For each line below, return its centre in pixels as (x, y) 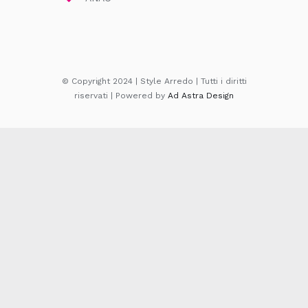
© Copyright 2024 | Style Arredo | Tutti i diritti (154, 81)
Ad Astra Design (201, 95)
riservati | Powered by (121, 95)
